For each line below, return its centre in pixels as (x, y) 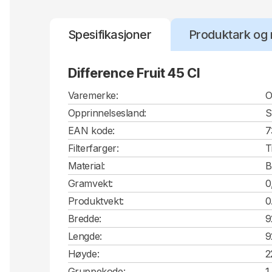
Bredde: (84, 218)
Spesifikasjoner (110, 34)
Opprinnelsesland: (107, 113)
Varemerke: (93, 95)
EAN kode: (91, 130)
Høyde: (83, 253)
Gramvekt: (90, 183)
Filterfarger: (93, 148)
